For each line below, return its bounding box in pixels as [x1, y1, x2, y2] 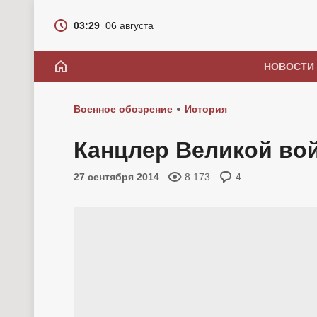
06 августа [105, 20, 154, 31]
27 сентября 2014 [74, 171, 159, 183]
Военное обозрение [74, 103, 173, 115]
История [185, 103, 227, 115]
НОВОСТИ [263, 61, 314, 72]
